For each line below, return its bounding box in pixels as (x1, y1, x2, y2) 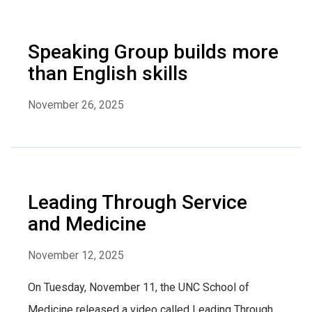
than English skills (28, 61, 188, 85)
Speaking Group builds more (28, 40, 279, 63)
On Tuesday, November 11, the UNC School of (28, 280, 249, 294)
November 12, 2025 (28, 248, 124, 262)
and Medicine (28, 212, 146, 235)
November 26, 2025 (28, 97, 124, 111)
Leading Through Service (28, 190, 247, 214)
